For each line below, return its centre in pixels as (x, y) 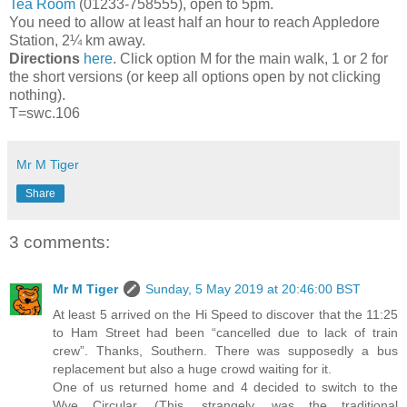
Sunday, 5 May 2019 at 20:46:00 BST (253, 289)
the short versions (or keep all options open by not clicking (195, 76)
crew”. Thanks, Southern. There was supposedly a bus (225, 351)
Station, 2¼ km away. (77, 40)
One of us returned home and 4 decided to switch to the (225, 387)
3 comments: (60, 242)
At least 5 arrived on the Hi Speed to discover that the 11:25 (225, 315)
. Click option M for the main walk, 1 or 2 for (250, 58)
